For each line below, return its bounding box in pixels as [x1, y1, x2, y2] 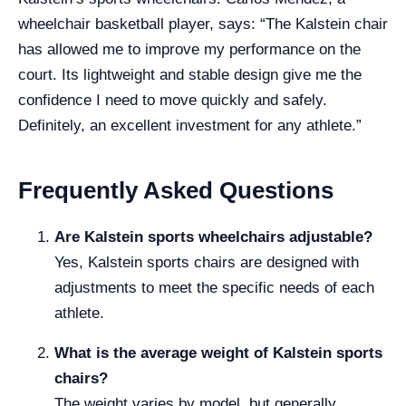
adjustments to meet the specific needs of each [54, 279, 374, 296]
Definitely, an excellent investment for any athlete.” [18, 117, 362, 134]
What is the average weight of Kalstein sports [54, 344, 382, 362]
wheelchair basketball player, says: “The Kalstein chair [18, 15, 388, 33]
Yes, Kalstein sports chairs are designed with [54, 254, 359, 271]
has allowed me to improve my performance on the [18, 41, 361, 58]
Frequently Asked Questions [18, 177, 333, 204]
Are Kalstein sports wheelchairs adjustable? [54, 228, 372, 246]
